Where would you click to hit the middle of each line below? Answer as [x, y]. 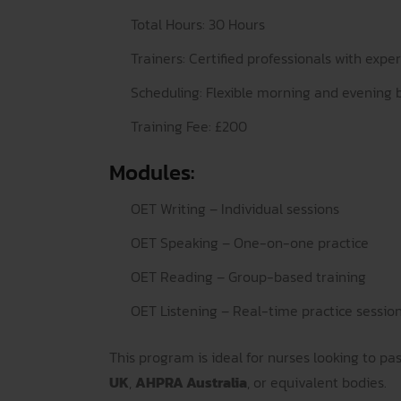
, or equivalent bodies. [317, 382]
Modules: [152, 172]
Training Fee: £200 [189, 126]
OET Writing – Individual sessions [235, 209]
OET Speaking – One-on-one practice [250, 243]
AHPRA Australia [191, 382]
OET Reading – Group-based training [248, 277]
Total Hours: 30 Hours [198, 24]
